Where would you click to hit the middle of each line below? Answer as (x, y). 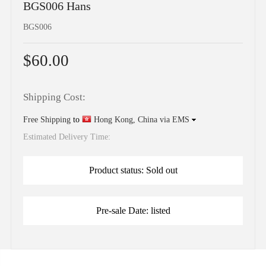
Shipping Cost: (54, 97)
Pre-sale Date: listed (133, 210)
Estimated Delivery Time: (66, 137)
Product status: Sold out (133, 170)
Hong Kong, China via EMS (141, 119)
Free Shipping (47, 119)
